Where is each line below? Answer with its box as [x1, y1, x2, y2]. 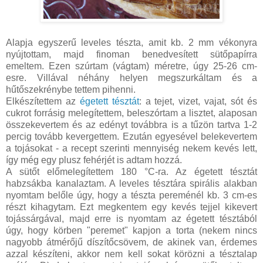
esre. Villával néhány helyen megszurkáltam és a [6, 73, 257, 83]
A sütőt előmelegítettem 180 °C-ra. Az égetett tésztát [6, 167, 257, 177]
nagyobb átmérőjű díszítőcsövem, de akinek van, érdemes [6, 237, 257, 248]
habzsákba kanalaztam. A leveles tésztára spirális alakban [6, 178, 257, 189]
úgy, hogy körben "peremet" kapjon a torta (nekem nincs [6, 225, 257, 236]
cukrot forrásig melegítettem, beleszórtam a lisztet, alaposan [6, 108, 257, 119]
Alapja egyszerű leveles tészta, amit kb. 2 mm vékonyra [6, 38, 257, 48]
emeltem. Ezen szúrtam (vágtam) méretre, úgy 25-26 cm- [6, 61, 257, 72]
